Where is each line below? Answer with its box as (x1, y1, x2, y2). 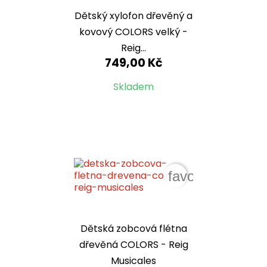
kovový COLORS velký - (79, 24, 188, 39)
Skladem (113, 79, 154, 94)
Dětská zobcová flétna (80, 222, 187, 236)
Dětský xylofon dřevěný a (74, 8, 193, 23)
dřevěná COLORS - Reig (79, 238, 188, 252)
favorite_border (167, 168, 263, 185)
